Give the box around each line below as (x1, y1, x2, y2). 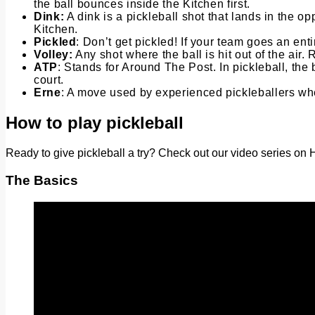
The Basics (6, 172, 78, 188)
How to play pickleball (6, 113, 184, 133)
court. (34, 74, 64, 86)
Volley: (34, 49, 73, 61)
